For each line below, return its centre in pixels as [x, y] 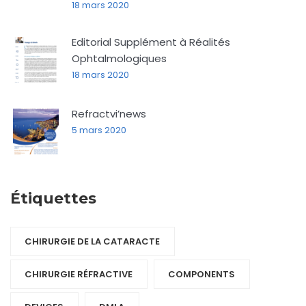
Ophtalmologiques [119, 59]
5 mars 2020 [99, 130]
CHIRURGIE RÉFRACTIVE [79, 275]
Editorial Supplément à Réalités [151, 42]
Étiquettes [53, 199]
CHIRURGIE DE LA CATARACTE [92, 242]
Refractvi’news [109, 114]
